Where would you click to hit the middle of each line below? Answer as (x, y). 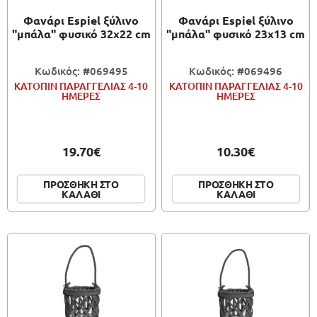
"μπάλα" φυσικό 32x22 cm (81, 33)
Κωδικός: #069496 (236, 70)
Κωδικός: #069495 (81, 70)
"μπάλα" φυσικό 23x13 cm (236, 33)
